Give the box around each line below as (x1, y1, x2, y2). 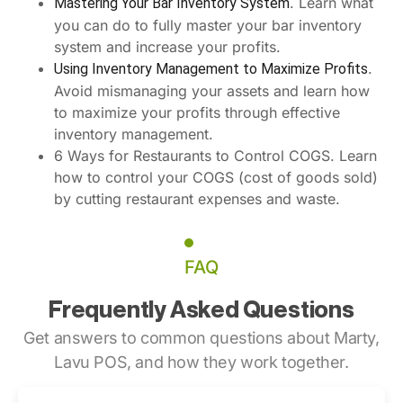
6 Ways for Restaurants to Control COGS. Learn (54, 146, 377, 165)
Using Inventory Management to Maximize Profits (54, 59, 368, 77)
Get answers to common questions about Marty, (23, 327, 380, 347)
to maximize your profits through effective (54, 103, 340, 121)
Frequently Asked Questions (49, 294, 354, 323)
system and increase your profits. (54, 37, 281, 56)
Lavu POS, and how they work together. (54, 352, 349, 372)
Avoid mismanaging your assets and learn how (54, 81, 370, 100)
